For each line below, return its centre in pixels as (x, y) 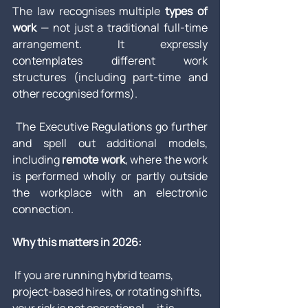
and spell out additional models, (110, 143)
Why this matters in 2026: (77, 242)
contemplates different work (110, 61)
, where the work (166, 160)
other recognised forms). (76, 94)
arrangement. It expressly (110, 44)
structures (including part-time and (110, 77)
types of (187, 11)
